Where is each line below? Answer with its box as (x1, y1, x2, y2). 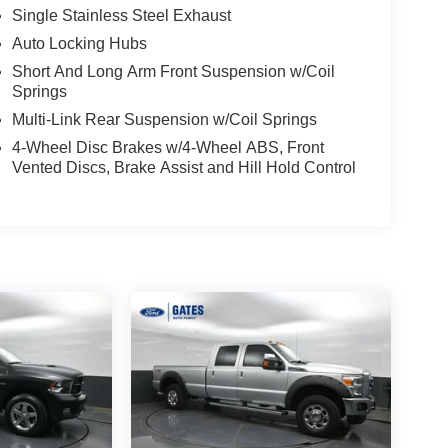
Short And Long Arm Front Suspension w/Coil (11, 63, 335, 81)
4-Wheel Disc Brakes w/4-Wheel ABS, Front (11, 139, 324, 157)
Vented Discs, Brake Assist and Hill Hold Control (11, 159, 356, 177)
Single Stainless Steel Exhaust (11, 7, 231, 25)
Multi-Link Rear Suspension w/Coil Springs (11, 111, 317, 129)
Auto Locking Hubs (11, 35, 147, 53)
